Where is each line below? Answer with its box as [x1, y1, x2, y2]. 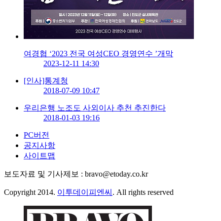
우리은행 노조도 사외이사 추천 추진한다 [24, 104, 166, 112]
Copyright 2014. [4, 188, 57, 197]
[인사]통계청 [24, 76, 68, 85]
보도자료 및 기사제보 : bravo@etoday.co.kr [4, 170, 148, 179]
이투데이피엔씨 [57, 188, 112, 197]
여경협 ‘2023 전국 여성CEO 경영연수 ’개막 [24, 49, 173, 58]
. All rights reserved [112, 188, 174, 197]
